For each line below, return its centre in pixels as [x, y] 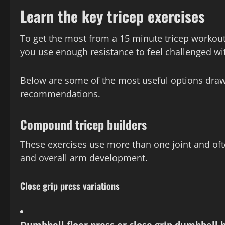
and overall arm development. [84, 158]
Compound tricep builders [83, 124]
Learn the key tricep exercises [113, 16]
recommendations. [60, 94]
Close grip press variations [70, 186]
